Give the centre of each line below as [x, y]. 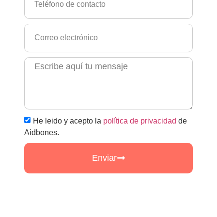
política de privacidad [140, 121]
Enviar [104, 158]
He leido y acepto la [68, 121]
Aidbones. [42, 132]
